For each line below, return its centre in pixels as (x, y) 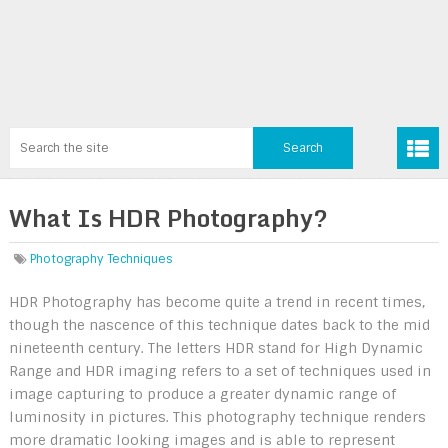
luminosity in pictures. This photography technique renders (217, 416)
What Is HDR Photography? (168, 217)
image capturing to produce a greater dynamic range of (202, 393)
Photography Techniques (101, 258)
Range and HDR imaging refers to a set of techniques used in (219, 370)
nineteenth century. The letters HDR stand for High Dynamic (215, 347)
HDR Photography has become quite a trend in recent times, (216, 301)
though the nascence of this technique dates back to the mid (219, 324)
